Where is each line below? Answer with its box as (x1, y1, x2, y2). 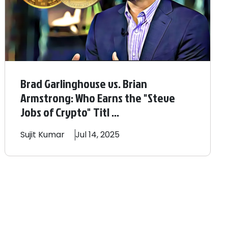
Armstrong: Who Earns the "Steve (20, 89, 175, 106)
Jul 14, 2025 (75, 128, 120, 140)
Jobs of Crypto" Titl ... (20, 103, 119, 121)
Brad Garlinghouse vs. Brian (20, 74, 147, 92)
